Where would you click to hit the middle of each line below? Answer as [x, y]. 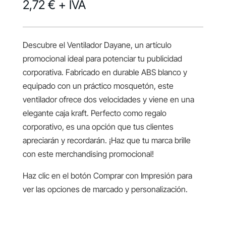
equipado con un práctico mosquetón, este [98, 86]
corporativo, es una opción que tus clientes [98, 127]
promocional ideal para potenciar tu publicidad [102, 59]
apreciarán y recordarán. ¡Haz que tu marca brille [106, 140]
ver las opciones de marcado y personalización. [105, 189]
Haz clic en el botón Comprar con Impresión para [107, 176]
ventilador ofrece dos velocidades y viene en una [108, 100]
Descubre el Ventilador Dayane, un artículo [97, 45]
